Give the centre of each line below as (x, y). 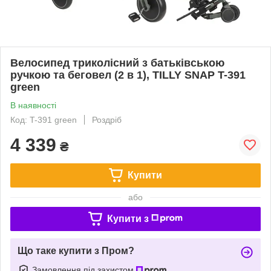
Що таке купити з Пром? (76, 250)
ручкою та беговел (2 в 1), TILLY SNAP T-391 (128, 75)
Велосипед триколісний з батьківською (117, 63)
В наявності (33, 105)
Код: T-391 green (44, 119)
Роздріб (107, 119)
